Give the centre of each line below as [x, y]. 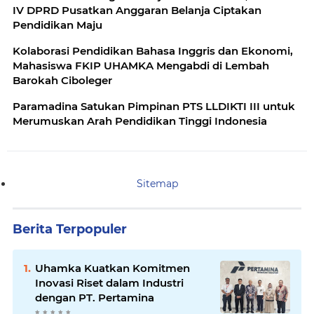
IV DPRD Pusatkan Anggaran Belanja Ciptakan [137, 10]
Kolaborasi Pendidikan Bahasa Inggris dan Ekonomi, [153, 51]
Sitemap [157, 184]
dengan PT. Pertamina [95, 298]
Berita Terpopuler [70, 229]
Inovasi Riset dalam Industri [109, 283]
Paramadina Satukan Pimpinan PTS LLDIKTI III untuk [154, 106]
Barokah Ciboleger [62, 80]
